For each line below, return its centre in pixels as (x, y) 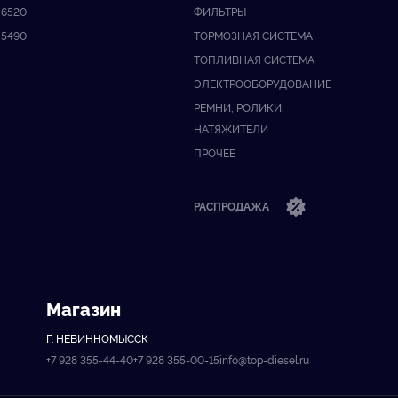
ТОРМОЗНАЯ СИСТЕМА (254, 35)
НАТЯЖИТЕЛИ (231, 128)
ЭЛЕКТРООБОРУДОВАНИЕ (263, 83)
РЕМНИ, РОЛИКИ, (239, 107)
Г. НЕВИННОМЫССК (97, 338)
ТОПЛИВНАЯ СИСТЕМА (255, 59)
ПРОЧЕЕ (215, 152)
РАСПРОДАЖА (233, 205)
